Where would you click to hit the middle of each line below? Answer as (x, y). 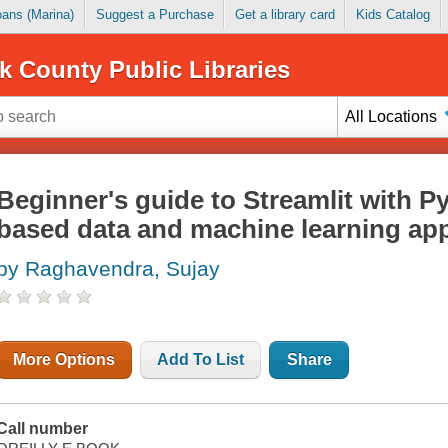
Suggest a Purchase (154, 15)
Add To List (201, 360)
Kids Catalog (392, 15)
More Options (64, 360)
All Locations (391, 116)
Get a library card (284, 15)
